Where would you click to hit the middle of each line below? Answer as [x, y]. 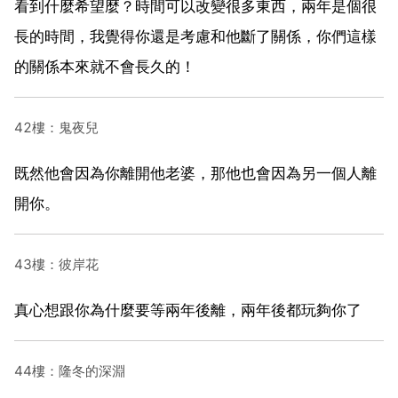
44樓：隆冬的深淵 [70, 370]
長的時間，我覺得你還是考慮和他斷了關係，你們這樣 [195, 36]
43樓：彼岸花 [56, 264]
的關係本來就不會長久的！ [105, 66]
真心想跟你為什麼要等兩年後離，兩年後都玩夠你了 [188, 310]
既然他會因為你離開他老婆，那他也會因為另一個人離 [195, 173]
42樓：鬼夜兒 [56, 127]
